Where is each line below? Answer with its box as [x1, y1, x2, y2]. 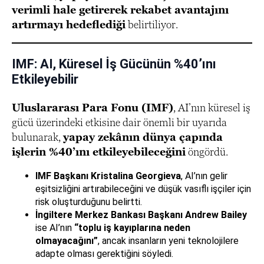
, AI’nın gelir [181, 170, 227, 181]
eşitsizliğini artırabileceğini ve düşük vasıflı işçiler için [35, 183, 251, 194]
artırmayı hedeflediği [12, 18, 126, 31]
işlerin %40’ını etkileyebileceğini [12, 146, 186, 158]
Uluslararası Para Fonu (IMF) [12, 101, 173, 114]
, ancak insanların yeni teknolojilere [98, 235, 239, 246]
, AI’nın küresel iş [173, 101, 250, 114]
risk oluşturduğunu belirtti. [35, 196, 142, 207]
